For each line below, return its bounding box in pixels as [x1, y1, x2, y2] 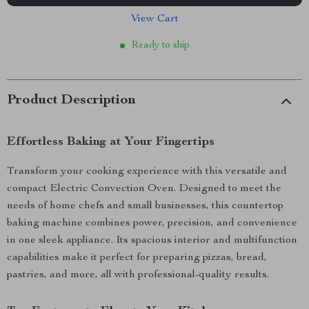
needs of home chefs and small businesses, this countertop [7, 201, 283, 212]
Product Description [7, 94, 136, 108]
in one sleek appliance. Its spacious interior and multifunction [7, 235, 297, 246]
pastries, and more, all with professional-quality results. [7, 270, 269, 281]
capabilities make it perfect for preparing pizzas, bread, [7, 252, 267, 263]
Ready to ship [131, 41, 190, 50]
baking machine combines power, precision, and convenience [7, 218, 297, 229]
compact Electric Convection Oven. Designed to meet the [7, 183, 281, 195]
